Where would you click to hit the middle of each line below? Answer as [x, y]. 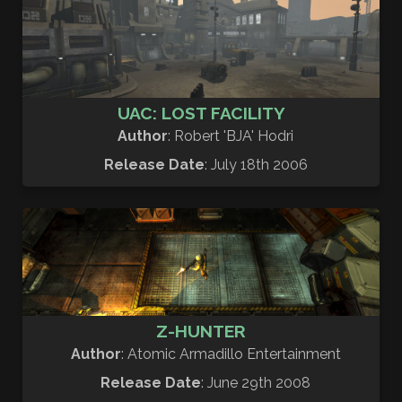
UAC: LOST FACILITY [201, 114]
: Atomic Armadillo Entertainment [231, 354]
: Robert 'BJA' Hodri [231, 136]
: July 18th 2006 [256, 165]
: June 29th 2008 [256, 382]
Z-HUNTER [201, 331]
